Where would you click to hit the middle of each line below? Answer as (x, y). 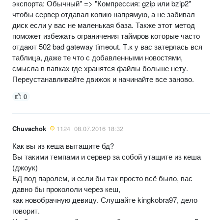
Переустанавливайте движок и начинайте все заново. (103, 79)
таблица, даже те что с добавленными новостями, (97, 57)
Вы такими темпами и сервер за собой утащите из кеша (107, 156)
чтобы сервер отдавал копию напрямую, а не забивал (104, 14)
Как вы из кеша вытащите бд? (63, 145)
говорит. (26, 210)
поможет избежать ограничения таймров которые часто (106, 35)
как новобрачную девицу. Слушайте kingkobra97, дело (105, 199)
